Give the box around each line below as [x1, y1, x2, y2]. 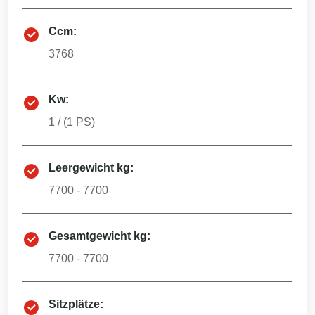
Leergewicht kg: [49, 162, 134, 174]
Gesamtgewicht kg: [49, 230, 150, 242]
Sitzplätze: [49, 298, 103, 310]
